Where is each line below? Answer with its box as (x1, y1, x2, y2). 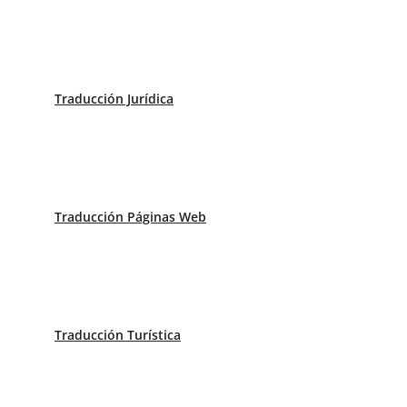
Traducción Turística (55, 326, 181, 343)
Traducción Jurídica (55, 90, 174, 107)
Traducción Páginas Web (55, 208, 206, 225)
